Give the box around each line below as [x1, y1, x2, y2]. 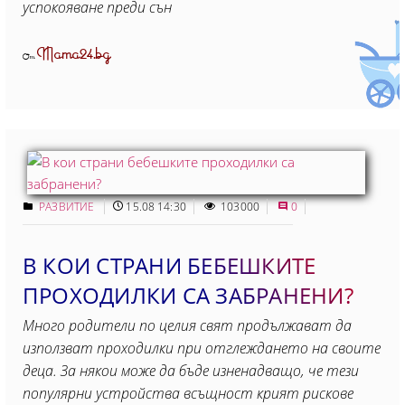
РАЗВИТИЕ [39, 199, 98, 214]
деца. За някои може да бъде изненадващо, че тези [23, 361, 359, 381]
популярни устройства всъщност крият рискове [23, 383, 353, 403]
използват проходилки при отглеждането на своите [23, 338, 381, 358]
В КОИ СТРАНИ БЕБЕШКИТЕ [23, 250, 316, 280]
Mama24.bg [37, 42, 111, 68]
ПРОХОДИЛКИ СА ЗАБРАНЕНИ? [23, 280, 353, 310]
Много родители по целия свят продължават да [23, 316, 352, 335]
